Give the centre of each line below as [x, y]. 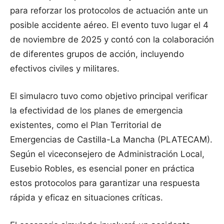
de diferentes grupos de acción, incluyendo [97, 54]
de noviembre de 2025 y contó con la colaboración [112, 40]
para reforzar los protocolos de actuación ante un [109, 11]
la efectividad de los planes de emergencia [96, 111]
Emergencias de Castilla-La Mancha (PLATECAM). [111, 140]
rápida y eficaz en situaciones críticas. [86, 198]
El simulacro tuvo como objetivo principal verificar [109, 96]
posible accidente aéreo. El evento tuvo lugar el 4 [109, 25]
